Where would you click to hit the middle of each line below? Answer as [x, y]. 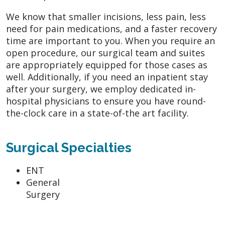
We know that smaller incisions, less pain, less [106, 16]
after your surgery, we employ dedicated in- [101, 89]
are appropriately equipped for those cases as [107, 65]
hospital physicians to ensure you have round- [106, 101]
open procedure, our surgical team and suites [105, 52]
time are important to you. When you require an [110, 40]
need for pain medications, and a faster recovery [111, 28]
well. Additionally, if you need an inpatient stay [107, 77]
